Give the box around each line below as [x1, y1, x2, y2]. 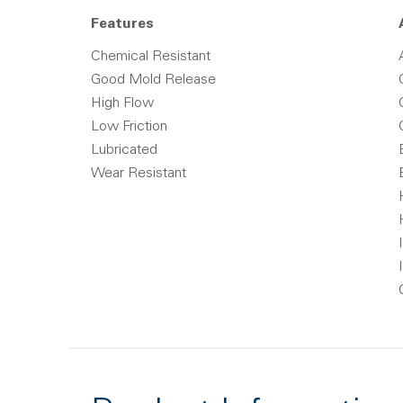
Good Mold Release [91, 73, 216, 87]
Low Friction [91, 120, 167, 134]
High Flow [91, 96, 154, 111]
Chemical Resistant [91, 49, 210, 64]
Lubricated [91, 143, 157, 157]
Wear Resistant [91, 166, 186, 181]
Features [91, 17, 154, 31]
